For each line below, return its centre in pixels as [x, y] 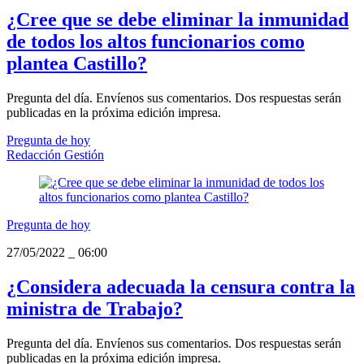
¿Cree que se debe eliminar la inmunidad [178, 20]
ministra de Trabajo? [95, 309]
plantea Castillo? [77, 64]
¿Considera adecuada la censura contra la [181, 287]
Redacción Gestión [55, 155]
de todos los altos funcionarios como [156, 42]
